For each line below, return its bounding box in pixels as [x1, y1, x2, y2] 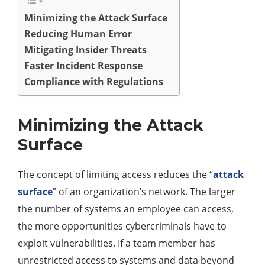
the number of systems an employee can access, [18, 202, 234, 216]
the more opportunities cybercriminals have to [18, 219, 227, 233]
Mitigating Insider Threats [24, 43, 147, 57]
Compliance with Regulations [24, 75, 163, 89]
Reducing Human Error [24, 27, 132, 41]
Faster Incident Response [24, 59, 143, 73]
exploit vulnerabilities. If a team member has [18, 237, 215, 250]
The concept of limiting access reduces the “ [18, 168, 213, 182]
